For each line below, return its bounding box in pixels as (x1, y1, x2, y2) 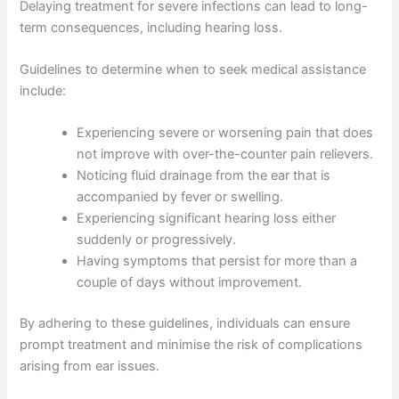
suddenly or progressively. (77, 232, 237, 248)
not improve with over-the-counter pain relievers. (77, 146, 374, 163)
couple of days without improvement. (77, 274, 303, 291)
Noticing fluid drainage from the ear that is (77, 167, 331, 184)
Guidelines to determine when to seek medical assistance (20, 61, 367, 78)
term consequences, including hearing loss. (20, 19, 283, 36)
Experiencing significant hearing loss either (77, 210, 337, 227)
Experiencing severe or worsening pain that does (77, 125, 374, 142)
